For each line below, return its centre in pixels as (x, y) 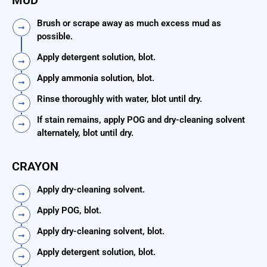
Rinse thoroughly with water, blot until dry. (119, 99)
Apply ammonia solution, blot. (96, 78)
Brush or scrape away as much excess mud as (129, 24)
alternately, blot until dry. (85, 133)
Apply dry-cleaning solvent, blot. (101, 232)
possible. (55, 37)
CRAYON (35, 167)
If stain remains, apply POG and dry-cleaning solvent (141, 120)
